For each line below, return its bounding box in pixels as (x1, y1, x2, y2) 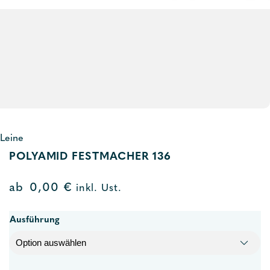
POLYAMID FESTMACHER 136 (9, 151, 171, 163)
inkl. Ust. (72, 184, 122, 193)
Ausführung (10, 216, 60, 225)
